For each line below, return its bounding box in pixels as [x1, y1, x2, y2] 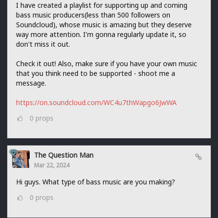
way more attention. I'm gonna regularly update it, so [16, 30, 186, 39]
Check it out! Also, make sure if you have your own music [16, 59, 197, 69]
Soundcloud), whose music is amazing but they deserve [16, 20, 192, 30]
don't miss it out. [16, 39, 70, 49]
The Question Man [34, 150, 93, 160]
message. [16, 78, 46, 88]
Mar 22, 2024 [34, 161, 70, 169]
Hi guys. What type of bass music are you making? [16, 177, 175, 187]
